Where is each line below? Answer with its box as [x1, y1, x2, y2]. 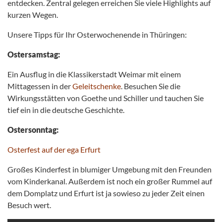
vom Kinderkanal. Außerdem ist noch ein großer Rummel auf [7, 176, 212, 186]
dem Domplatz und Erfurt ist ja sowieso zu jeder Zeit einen [7, 188, 205, 198]
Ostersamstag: [7, 50, 60, 59]
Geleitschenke [72, 81, 121, 91]
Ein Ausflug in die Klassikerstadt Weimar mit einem [7, 69, 181, 79]
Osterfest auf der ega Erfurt [7, 145, 101, 155]
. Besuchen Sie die [121, 81, 180, 91]
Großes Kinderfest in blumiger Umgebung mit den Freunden [7, 165, 212, 174]
